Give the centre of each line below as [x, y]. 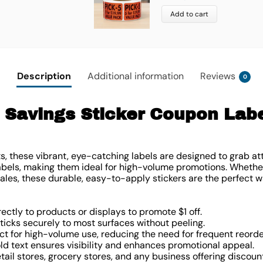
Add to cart [189, 14]
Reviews [218, 76]
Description [44, 76]
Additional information [136, 76]
